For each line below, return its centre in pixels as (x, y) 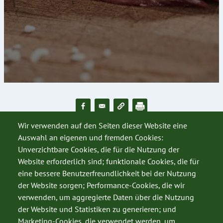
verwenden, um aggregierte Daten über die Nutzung (106, 197)
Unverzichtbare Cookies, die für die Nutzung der (99, 150)
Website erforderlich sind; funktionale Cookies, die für (109, 162)
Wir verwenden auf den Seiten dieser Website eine (103, 126)
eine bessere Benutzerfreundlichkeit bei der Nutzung (107, 173)
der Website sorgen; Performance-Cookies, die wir (101, 185)
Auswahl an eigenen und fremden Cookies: (91, 138)
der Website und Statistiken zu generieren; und (97, 209)
